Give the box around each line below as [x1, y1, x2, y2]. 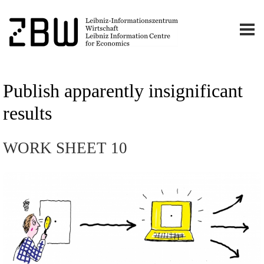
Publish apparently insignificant [2, 80, 243, 102]
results [2, 103, 52, 124]
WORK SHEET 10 [2, 139, 127, 157]
